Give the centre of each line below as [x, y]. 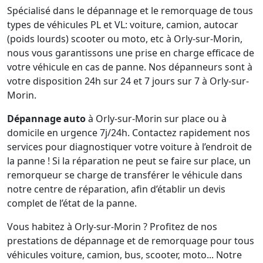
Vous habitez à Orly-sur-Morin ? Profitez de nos [112, 227]
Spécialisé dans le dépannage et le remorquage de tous [130, 11]
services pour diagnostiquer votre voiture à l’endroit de [129, 147]
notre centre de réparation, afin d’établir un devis [116, 189]
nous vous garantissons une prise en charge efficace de [131, 53]
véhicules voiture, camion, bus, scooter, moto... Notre [124, 255]
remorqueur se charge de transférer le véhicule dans [125, 175]
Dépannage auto [46, 119]
